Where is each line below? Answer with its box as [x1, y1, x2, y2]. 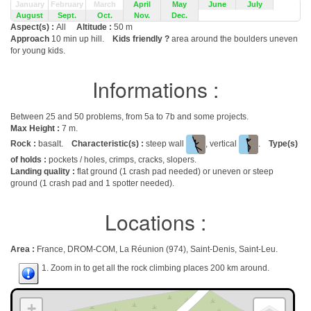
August [16, 11, 43, 19]
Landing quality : [10, 167, 77, 176]
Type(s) [269, 139, 298, 149]
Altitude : [76, 22, 114, 32]
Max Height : [10, 124, 60, 133]
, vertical [205, 139, 239, 149]
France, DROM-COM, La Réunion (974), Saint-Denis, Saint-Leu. [37, 244, 278, 254]
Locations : [105, 207, 206, 237]
